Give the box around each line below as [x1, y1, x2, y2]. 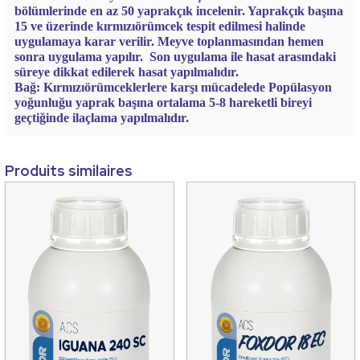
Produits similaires [5, 161, 133, 180]
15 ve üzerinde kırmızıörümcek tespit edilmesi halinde [14, 18, 305, 33]
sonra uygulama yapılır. [14, 49, 143, 63]
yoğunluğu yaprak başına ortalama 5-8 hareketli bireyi [14, 95, 312, 109]
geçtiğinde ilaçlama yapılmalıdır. [14, 110, 189, 125]
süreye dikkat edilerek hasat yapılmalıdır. [14, 64, 239, 79]
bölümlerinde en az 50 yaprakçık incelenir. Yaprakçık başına [14, 3, 343, 18]
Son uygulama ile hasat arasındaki [149, 49, 336, 63]
